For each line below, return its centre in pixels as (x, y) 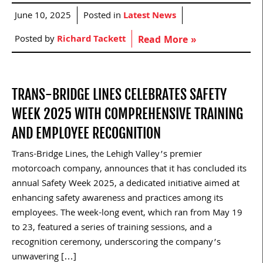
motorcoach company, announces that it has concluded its (129, 169)
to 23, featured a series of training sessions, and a (112, 228)
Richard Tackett (91, 40)
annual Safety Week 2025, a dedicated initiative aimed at (126, 184)
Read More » (167, 41)
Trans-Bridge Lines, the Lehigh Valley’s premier (107, 155)
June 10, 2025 (43, 16)
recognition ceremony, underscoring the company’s (116, 243)
